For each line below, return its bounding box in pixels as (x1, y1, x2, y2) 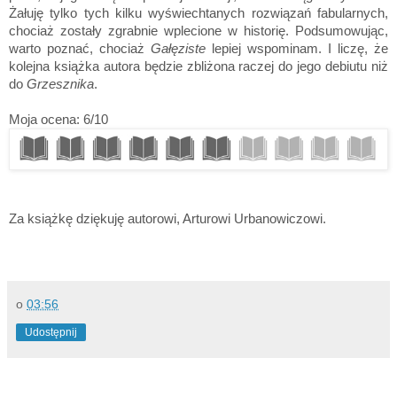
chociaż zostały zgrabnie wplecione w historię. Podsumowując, (9, 23, 388, 39)
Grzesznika (27, 76, 94, 92)
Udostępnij (25, 326, 77, 339)
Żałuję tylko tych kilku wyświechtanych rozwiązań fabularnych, (9, 5, 388, 21)
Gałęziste (151, 41, 206, 57)
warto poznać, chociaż (9, 41, 151, 57)
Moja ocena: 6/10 (9, 112, 108, 128)
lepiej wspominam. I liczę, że (206, 41, 388, 57)
